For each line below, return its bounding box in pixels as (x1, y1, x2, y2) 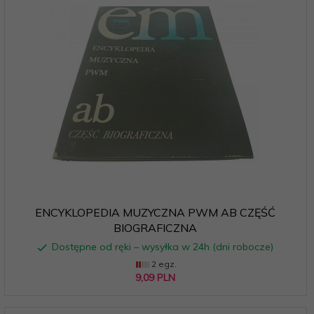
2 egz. (149, 258, 177, 269)
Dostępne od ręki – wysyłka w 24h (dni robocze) (51, 240, 273, 253)
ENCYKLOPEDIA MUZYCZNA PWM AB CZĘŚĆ (34, 205, 275, 219)
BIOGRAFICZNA (113, 220, 197, 235)
